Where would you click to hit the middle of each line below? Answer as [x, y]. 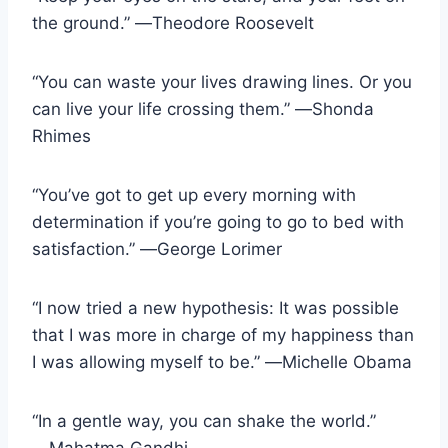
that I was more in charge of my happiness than [223, 334]
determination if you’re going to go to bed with [218, 221]
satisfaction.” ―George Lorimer [157, 248]
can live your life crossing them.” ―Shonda [203, 108]
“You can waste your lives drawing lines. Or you [222, 81]
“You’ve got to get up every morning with [194, 194]
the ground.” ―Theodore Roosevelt [173, 22]
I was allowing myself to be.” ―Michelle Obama [222, 361]
